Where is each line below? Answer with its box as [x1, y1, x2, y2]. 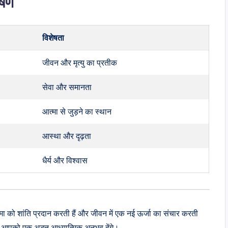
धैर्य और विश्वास [42, 155, 88, 165]
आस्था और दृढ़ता [42, 130, 92, 141]
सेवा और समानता [42, 81, 92, 92]
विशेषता [42, 32, 65, 43]
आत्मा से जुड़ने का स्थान [42, 106, 112, 117]
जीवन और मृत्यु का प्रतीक [42, 57, 118, 68]
